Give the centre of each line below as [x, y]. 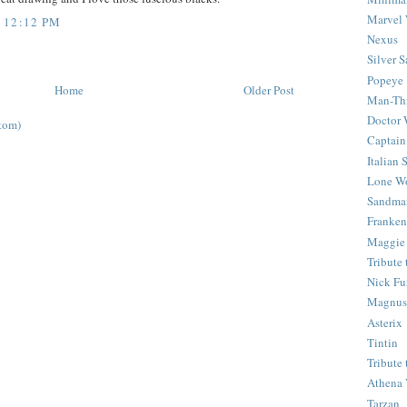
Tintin [382, 342]
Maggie [386, 241]
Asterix [385, 322]
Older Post [269, 89]
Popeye [385, 79]
